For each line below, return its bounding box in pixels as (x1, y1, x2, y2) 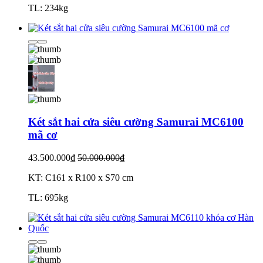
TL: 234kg (28, 3, 68, 14)
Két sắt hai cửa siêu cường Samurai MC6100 (28, 116, 244, 129)
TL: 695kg (28, 192, 68, 203)
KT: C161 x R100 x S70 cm (28, 172, 133, 183)
